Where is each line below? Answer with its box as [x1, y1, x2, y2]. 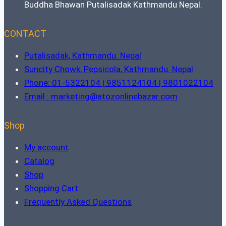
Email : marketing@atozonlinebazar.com [24, 91, 178, 102]
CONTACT [4, 28, 46, 39]
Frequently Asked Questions [24, 197, 132, 207]
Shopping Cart [24, 183, 78, 194]
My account [24, 142, 69, 153]
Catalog [24, 156, 54, 166]
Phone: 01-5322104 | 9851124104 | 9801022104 [24, 78, 213, 88]
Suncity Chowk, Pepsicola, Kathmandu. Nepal [24, 64, 193, 75]
